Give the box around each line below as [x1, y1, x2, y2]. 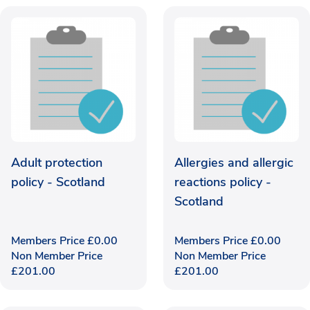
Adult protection [11, 154, 102, 171]
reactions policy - [174, 173, 271, 190]
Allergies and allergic [174, 154, 293, 171]
